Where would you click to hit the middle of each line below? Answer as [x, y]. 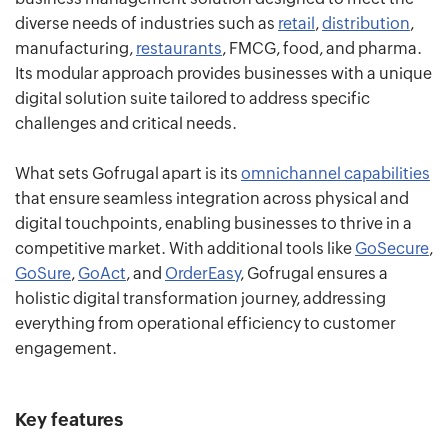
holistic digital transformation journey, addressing [200, 298]
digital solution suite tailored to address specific [192, 98]
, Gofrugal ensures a [314, 273]
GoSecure [392, 248]
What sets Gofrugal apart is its [128, 173]
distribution [366, 23]
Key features [69, 419]
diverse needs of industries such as [146, 23]
